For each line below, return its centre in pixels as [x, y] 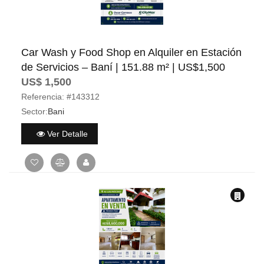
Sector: [34, 111]
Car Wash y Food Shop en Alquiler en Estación [131, 52]
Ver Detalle [66, 133]
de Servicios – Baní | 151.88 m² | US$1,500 [123, 67]
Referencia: [43, 97]
